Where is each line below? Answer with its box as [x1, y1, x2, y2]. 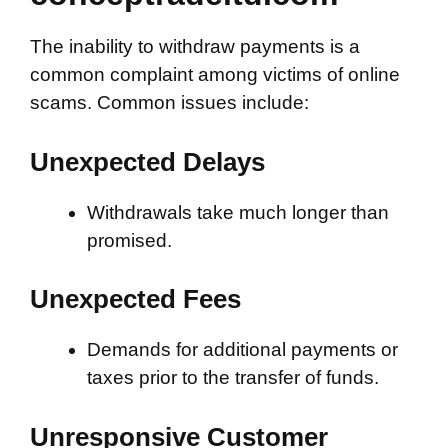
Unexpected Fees [30, 284, 241, 314]
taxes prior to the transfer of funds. [87, 367, 379, 388]
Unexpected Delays [30, 146, 265, 177]
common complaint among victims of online [30, 64, 400, 85]
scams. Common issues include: [30, 92, 309, 113]
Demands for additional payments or [87, 339, 398, 360]
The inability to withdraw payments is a [30, 36, 360, 57]
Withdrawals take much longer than [87, 201, 389, 223]
